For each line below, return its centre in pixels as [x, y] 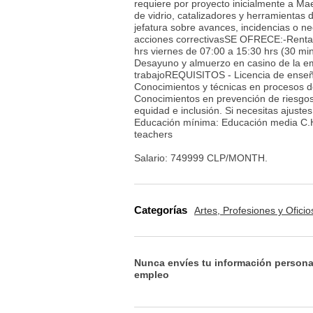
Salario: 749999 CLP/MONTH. [201, 158]
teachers [153, 134]
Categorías [161, 210]
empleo [152, 274]
